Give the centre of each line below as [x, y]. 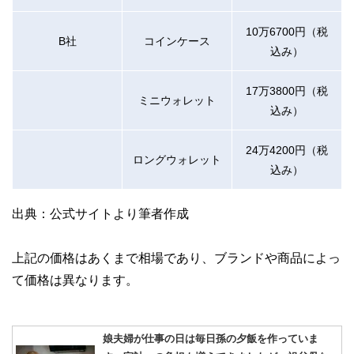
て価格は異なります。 [75, 279]
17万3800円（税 [287, 90]
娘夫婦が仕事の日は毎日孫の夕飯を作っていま [211, 338]
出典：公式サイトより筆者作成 [100, 213]
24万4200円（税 [287, 149]
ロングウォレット [177, 159]
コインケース [177, 40]
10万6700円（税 [287, 31]
